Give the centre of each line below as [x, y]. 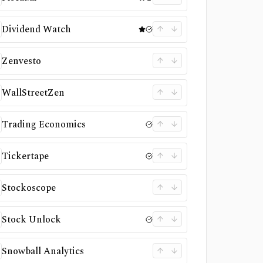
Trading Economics [44, 124]
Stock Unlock [32, 220]
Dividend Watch [37, 29]
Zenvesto [22, 61]
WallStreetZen [33, 93]
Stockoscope [29, 188]
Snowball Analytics [43, 251]
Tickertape [26, 156]
